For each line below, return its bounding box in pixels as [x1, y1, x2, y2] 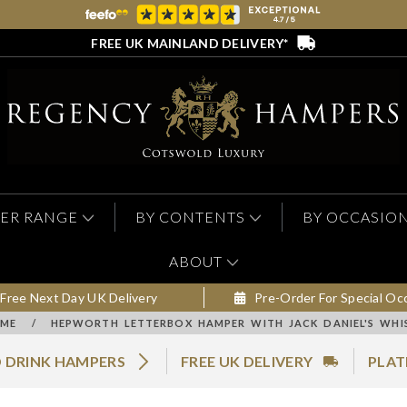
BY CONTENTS [135, 208, 245, 226]
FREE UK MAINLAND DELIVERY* [91, 35, 289, 51]
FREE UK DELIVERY [181, 352, 313, 371]
